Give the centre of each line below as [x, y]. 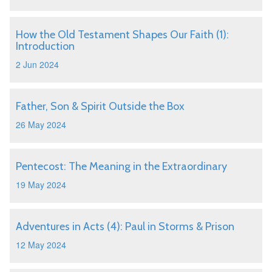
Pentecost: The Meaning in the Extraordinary [121, 166]
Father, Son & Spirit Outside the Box [100, 106]
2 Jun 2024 [37, 64]
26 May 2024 [41, 124]
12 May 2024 [41, 245]
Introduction [45, 46]
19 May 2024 [41, 185]
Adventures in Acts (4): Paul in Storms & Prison [125, 226]
